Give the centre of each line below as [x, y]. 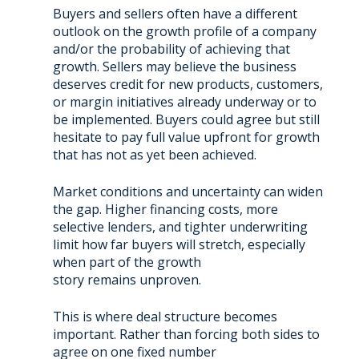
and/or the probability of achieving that [171, 48]
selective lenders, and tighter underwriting [180, 226]
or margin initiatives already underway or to [184, 101]
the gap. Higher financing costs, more [165, 209]
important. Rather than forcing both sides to [186, 334]
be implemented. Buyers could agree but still [186, 119]
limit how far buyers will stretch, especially [179, 244]
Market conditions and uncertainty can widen [188, 191]
